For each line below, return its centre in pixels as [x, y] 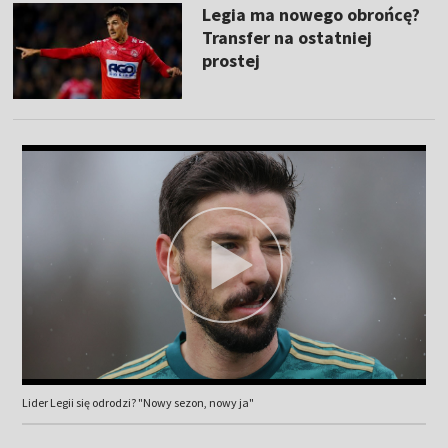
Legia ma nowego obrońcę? [310, 15]
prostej [230, 61]
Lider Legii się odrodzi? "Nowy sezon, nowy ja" [137, 402]
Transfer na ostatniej [286, 38]
